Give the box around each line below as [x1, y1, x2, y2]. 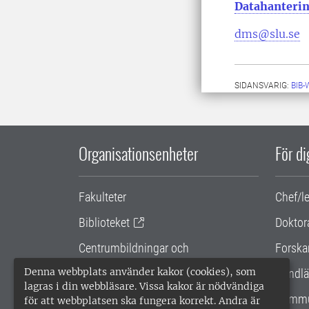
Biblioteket [79, 215, 130, 230]
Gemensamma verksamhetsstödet [79, 285, 243, 299]
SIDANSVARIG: [235, 81, 291, 90]
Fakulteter [79, 190, 126, 204]
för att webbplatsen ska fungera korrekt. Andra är [24, 295, 260, 307]
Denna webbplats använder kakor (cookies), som [24, 266, 256, 278]
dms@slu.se [235, 27, 300, 41]
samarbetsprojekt [79, 259, 162, 274]
